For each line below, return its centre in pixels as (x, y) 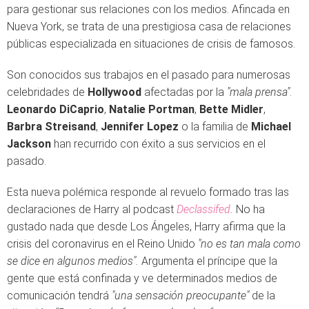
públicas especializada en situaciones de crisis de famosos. (151, 44)
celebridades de (47, 92)
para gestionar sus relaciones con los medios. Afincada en (148, 9)
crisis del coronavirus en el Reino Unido (102, 244)
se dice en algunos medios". (73, 261)
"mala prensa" (258, 92)
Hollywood (114, 92)
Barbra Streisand (51, 127)
